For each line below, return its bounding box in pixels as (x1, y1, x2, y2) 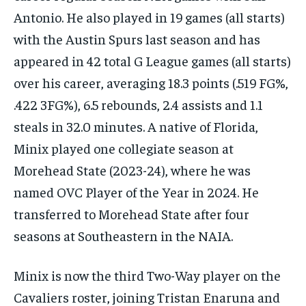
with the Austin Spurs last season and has (14, 30, 260, 48)
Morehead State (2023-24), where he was (14, 161, 251, 179)
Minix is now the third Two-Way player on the (14, 266, 281, 284)
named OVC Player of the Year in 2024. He (14, 183, 259, 201)
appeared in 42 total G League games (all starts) (14, 52, 291, 70)
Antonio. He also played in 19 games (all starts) (14, 8, 285, 26)
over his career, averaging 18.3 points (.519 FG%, (14, 74, 288, 92)
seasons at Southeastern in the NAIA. (14, 227, 233, 245)
